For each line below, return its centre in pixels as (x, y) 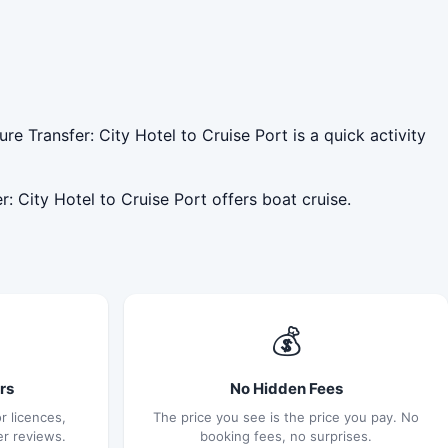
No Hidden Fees (286, 388)
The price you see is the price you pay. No (286, 416)
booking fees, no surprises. (286, 435)
